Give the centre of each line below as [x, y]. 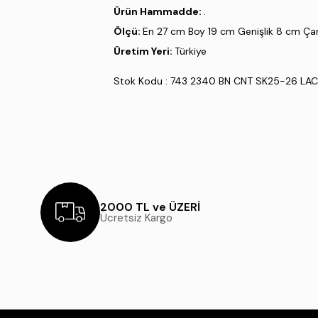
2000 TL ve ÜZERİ [150, 207]
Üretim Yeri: [144, 51]
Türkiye [191, 51]
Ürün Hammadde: [159, 12]
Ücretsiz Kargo [136, 218]
